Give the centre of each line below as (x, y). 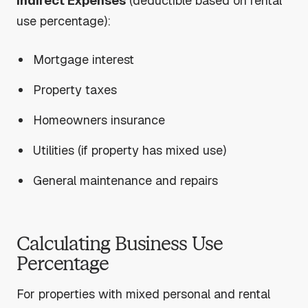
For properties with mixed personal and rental (143, 294)
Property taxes (75, 90)
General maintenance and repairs (126, 181)
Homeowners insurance (99, 120)
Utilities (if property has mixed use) (130, 151)
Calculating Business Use (120, 243)
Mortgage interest (84, 60)
